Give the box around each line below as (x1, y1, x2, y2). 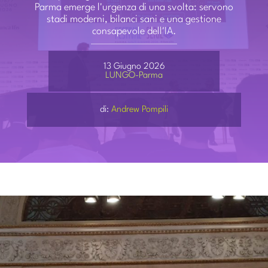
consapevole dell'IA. (92, 26, 176, 36)
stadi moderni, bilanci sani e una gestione (47, 14, 221, 25)
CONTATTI (16, 39, 62, 50)
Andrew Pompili (111, 105, 168, 114)
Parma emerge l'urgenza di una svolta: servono (35, 2, 233, 13)
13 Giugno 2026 (103, 62, 165, 71)
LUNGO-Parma (105, 71, 163, 80)
